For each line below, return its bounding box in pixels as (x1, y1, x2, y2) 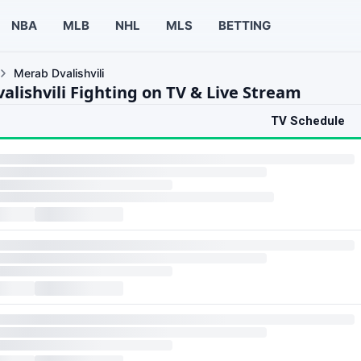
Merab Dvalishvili (14, 66, 104, 80)
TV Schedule (271, 114, 345, 128)
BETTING (218, 17, 271, 33)
